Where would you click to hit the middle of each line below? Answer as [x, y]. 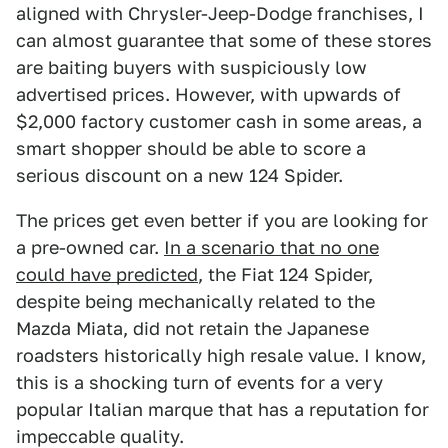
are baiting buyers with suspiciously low [191, 67]
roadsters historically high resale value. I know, [221, 355]
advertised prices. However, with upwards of [208, 94]
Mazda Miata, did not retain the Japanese [192, 328]
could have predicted [107, 274]
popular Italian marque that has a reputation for [222, 409]
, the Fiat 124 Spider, [285, 274]
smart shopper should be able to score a [191, 148]
